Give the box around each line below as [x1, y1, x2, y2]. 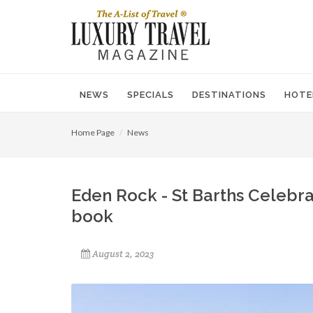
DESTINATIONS [192, 89, 266, 100]
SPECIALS [127, 89, 174, 100]
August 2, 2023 [92, 248, 154, 260]
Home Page [71, 127, 115, 138]
